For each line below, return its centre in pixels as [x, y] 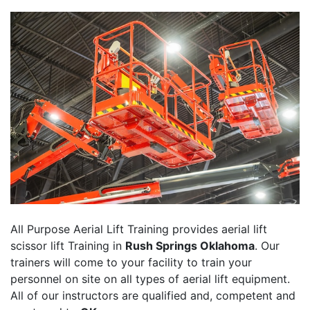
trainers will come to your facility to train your [131, 263]
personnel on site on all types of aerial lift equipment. [150, 279]
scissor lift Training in [68, 246]
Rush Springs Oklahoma [190, 246]
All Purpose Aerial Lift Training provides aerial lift [139, 229]
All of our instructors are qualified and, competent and [153, 296]
